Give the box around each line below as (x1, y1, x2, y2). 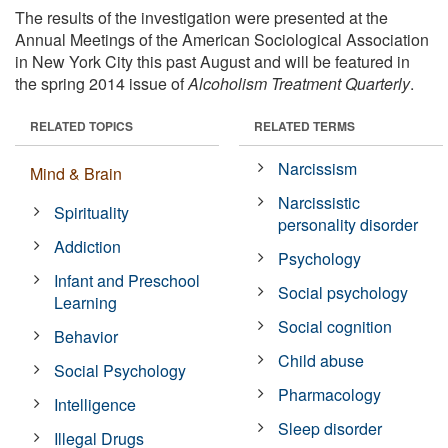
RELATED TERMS (254, 116, 355, 135)
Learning (54, 290, 118, 314)
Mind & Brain (30, 161, 122, 185)
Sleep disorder (278, 416, 383, 440)
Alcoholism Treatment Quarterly (188, 71, 410, 95)
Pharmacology (278, 382, 382, 406)
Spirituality (54, 200, 130, 224)
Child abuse (278, 348, 365, 372)
